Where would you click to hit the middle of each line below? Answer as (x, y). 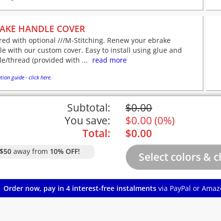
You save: (87, 121)
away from (30, 151)
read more (110, 60)
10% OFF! (65, 151)
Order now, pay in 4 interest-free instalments (80, 188)
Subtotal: (89, 108)
